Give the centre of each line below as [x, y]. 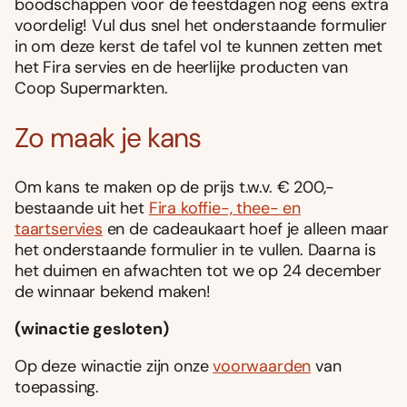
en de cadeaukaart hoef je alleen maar [246, 228]
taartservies [59, 228]
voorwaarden [262, 366]
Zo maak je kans [108, 137]
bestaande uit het [82, 208]
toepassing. [57, 387]
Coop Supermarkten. [91, 88]
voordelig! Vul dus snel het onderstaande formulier [201, 25]
